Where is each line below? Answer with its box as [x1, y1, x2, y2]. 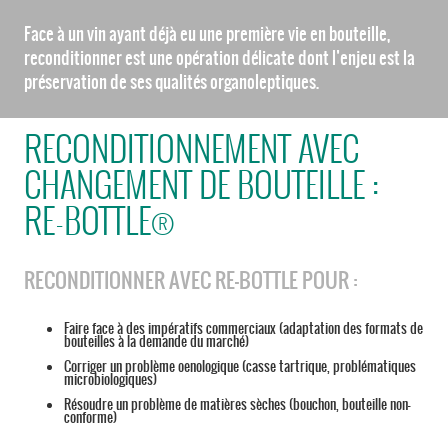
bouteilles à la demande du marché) [64, 331, 249, 353]
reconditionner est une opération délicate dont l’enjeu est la [24, 45, 415, 72]
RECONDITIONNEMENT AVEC [24, 120, 359, 176]
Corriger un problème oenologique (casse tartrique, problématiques [64, 356, 416, 378]
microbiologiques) [64, 369, 157, 391]
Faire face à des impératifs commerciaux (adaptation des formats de [64, 318, 423, 340]
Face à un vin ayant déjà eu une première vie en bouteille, [24, 21, 390, 48]
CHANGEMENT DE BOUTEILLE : [24, 156, 379, 212]
